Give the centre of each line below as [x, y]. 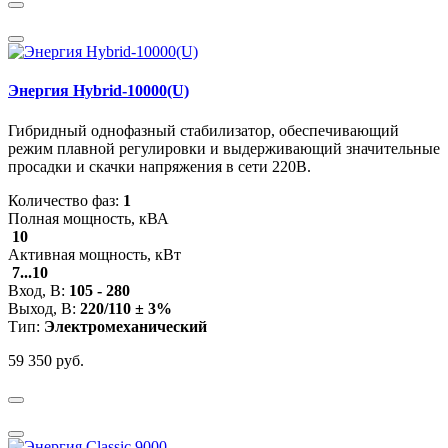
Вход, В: [38, 290]
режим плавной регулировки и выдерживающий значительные [224, 148]
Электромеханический [125, 326]
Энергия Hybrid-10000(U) [98, 91]
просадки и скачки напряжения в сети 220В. [159, 166]
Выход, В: [44, 308]
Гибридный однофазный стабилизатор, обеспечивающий [203, 130]
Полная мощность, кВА [88, 218]
